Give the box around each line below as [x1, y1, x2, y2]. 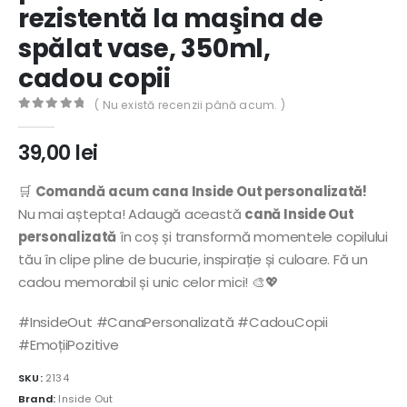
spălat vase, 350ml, [18, 31, 271, 67]
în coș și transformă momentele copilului [116, 227, 388, 247]
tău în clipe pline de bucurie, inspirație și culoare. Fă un [18, 250, 368, 270]
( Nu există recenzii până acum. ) [94, 96, 285, 113]
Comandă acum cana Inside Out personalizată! [35, 182, 367, 202]
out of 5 [27, 114, 98, 125]
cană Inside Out [244, 204, 354, 224]
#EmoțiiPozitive [18, 335, 119, 355]
